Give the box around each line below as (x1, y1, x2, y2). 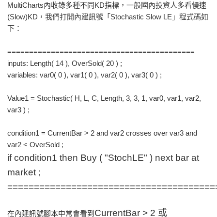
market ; (7, 167, 48, 177)
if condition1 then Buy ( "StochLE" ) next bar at (7, 152, 199, 163)
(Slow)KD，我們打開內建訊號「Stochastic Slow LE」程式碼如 (7, 12, 208, 21)
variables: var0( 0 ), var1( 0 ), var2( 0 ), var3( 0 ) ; (7, 70, 162, 79)
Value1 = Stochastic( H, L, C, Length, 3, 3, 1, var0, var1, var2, (7, 93, 201, 102)
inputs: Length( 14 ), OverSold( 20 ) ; (7, 59, 122, 67)
